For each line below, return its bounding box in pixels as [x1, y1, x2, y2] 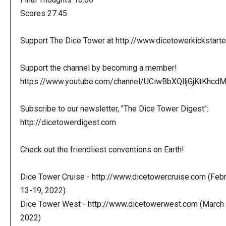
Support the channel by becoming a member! [20, 63, 177, 73]
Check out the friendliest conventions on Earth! [20, 144, 184, 154]
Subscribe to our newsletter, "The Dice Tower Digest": [20, 103, 208, 114]
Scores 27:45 [20, 8, 67, 18]
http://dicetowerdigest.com [20, 117, 116, 127]
